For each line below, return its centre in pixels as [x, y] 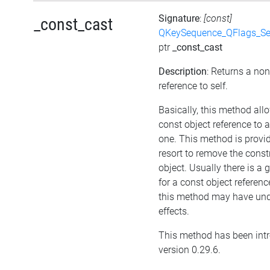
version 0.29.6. [190, 250]
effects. [174, 212]
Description [183, 72]
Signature [179, 19]
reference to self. [193, 86]
